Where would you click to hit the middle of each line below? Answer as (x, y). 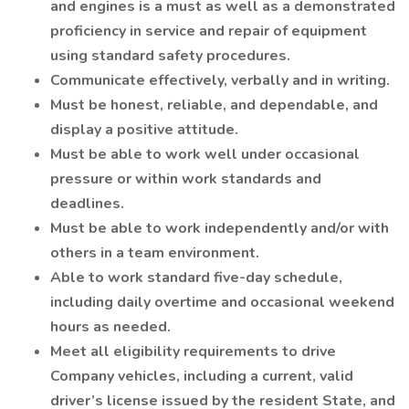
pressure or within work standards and (186, 179)
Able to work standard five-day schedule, (196, 278)
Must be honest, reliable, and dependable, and (214, 105)
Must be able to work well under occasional (205, 154)
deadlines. (87, 204)
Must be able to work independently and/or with (220, 228)
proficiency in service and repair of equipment (209, 31)
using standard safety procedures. (170, 56)
